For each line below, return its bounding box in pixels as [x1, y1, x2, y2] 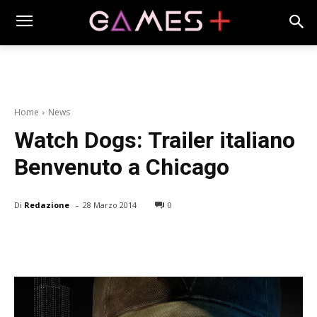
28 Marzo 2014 [83, 200, 137, 211]
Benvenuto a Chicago [14, 154, 229, 181]
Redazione [24, 199, 69, 210]
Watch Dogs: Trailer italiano [14, 127, 295, 154]
